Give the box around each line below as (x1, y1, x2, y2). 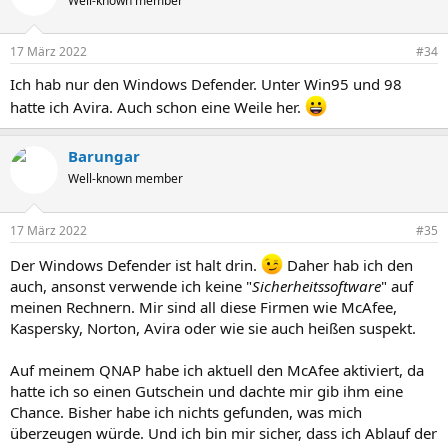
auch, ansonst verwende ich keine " (10, 275, 252, 296)
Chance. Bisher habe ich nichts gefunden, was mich (10, 401, 362, 422)
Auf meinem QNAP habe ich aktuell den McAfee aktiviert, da (10, 359, 424, 380)
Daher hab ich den (283, 254, 413, 275)
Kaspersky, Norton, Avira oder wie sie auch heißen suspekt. (10, 317, 416, 338)
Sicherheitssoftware (252, 275, 381, 296)
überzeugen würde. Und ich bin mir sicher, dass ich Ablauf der (10, 422, 437, 443)
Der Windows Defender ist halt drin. (10, 254, 261, 275)
